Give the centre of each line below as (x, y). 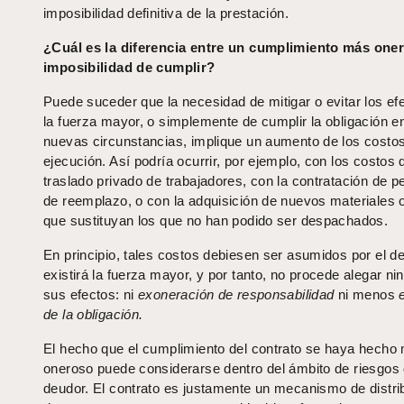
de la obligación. (93, 315)
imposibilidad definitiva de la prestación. (166, 14)
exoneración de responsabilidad (236, 295)
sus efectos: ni (91, 295)
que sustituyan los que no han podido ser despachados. (216, 221)
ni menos (367, 295)
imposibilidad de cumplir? (129, 68)
